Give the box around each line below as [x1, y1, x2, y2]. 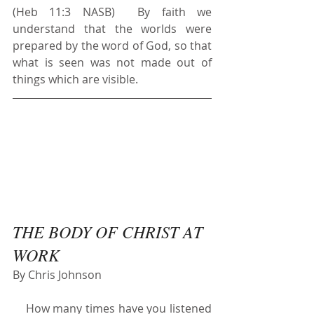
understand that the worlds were [13, 20, 212, 36]
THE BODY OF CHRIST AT [13, 219, 207, 243]
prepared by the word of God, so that [13, 37, 212, 53]
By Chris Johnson [13, 266, 102, 282]
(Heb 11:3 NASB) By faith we [13, 4, 212, 20]
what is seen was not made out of [13, 54, 212, 70]
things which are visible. [13, 71, 138, 87]
